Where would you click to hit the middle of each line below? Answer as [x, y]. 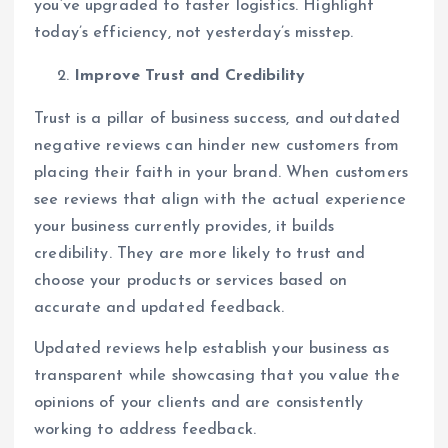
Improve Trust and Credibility [190, 76]
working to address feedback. [145, 430]
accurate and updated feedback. [159, 308]
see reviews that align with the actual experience [220, 200]
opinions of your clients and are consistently [199, 403]
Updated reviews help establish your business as [211, 349]
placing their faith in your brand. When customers [221, 173]
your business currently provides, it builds [184, 227]
